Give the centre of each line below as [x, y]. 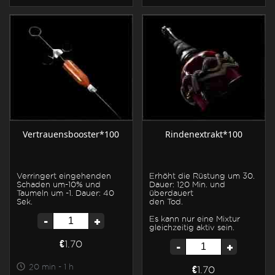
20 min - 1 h [51, 266]
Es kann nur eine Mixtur [195, 218]
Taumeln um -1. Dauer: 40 [65, 192]
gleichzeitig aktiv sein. [192, 227]
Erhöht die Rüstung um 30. [202, 175]
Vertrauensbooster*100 [71, 134]
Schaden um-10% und [59, 184]
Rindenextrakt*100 [203, 134]
